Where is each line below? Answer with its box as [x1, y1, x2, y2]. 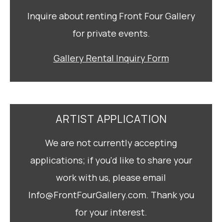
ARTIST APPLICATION [55, 112, 167, 126]
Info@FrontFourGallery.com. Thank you [28, 189, 194, 201]
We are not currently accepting [45, 137, 177, 149]
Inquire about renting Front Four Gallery [27, 10, 195, 22]
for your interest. [75, 206, 147, 218]
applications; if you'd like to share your [30, 154, 192, 166]
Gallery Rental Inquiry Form [53, 52, 169, 64]
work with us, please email [56, 171, 166, 183]
